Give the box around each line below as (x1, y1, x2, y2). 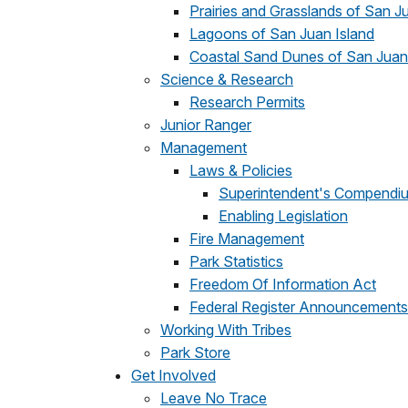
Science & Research (160, 70, 293, 88)
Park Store (160, 343, 230, 362)
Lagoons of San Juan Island (189, 25, 374, 43)
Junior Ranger (160, 116, 251, 134)
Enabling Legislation (219, 207, 348, 225)
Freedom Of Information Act (189, 275, 376, 293)
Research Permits (189, 93, 305, 111)
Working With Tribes (160, 321, 291, 339)
